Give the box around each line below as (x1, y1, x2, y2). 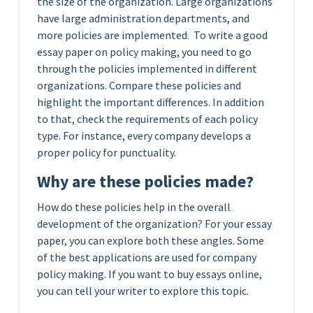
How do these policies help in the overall (37, 200, 231, 214)
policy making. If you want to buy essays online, (37, 267, 262, 281)
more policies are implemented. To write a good (37, 28, 268, 42)
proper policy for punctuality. (37, 145, 176, 159)
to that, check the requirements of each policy (37, 112, 258, 126)
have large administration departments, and (37, 11, 249, 25)
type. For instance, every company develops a (37, 129, 251, 143)
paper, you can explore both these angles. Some (37, 233, 264, 247)
